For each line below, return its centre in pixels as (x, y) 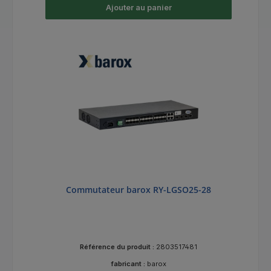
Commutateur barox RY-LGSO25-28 (139, 189)
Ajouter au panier (139, 7)
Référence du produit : (118, 247)
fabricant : (129, 263)
